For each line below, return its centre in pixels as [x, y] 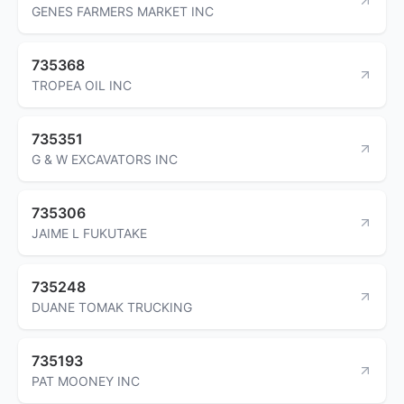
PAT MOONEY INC [86, 381]
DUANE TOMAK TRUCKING [112, 307]
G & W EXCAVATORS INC [105, 159]
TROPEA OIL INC [82, 85]
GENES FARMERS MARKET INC [123, 11]
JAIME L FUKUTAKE [89, 233]
